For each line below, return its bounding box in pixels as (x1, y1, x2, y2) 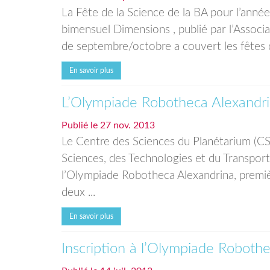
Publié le (61, 121, 100, 130)
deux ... (61, 187, 95, 198)
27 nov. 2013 (100, 121, 155, 130)
